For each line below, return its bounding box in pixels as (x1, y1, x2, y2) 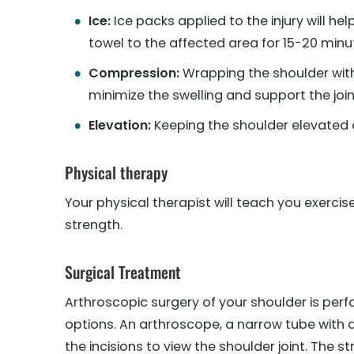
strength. (65, 216, 122, 234)
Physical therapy (65, 160, 168, 184)
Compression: (88, 64, 179, 82)
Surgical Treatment (65, 260, 181, 284)
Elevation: (88, 116, 151, 134)
